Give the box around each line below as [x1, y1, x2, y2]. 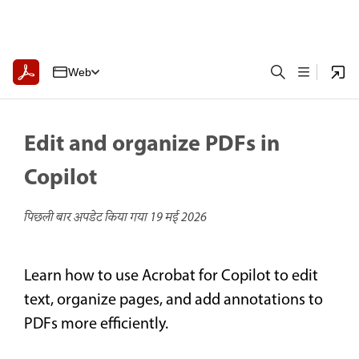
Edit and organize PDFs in [24, 127, 280, 163]
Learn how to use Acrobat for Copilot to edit [24, 264, 318, 289]
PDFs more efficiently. [24, 313, 168, 337]
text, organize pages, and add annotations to [24, 288, 323, 313]
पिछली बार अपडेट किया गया [24, 208, 150, 228]
